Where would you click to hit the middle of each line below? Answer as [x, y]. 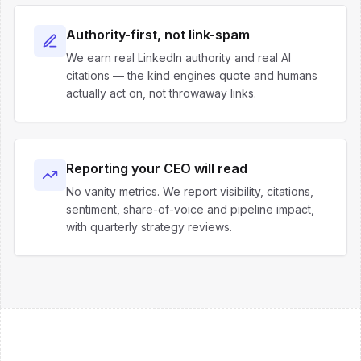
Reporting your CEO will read [157, 168]
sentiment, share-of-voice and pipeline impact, [190, 209]
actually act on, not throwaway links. [161, 93]
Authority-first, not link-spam [158, 35]
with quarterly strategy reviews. [149, 227]
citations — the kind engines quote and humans [192, 75]
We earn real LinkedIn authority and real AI [178, 58]
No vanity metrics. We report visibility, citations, [190, 191]
